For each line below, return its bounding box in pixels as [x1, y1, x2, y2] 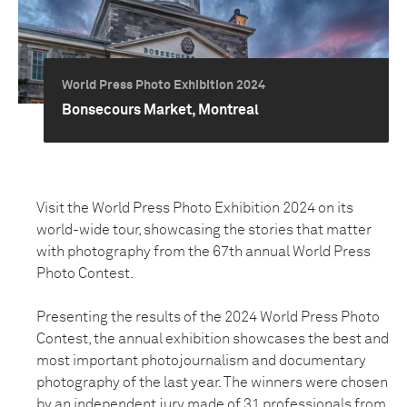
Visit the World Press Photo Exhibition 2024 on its [36, 201, 353, 215]
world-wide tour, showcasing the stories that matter [36, 223, 372, 237]
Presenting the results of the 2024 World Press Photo [36, 310, 380, 324]
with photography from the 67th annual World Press [36, 244, 371, 259]
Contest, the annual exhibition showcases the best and [36, 332, 389, 346]
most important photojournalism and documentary [36, 353, 366, 368]
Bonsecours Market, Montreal [62, 103, 259, 117]
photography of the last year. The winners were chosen [36, 375, 388, 390]
